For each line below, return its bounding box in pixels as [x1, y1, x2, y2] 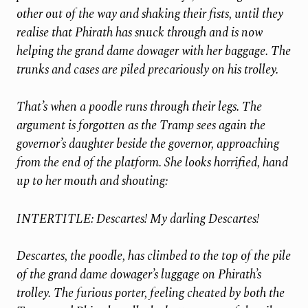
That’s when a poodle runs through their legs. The [16, 98, 262, 117]
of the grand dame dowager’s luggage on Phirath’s [16, 265, 261, 284]
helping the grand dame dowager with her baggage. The [16, 41, 291, 60]
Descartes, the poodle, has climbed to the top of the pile [16, 246, 291, 265]
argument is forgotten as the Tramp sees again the [16, 116, 265, 135]
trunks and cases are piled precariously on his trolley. [16, 60, 278, 79]
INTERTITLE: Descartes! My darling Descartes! [16, 209, 259, 228]
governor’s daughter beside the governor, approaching [16, 135, 279, 154]
